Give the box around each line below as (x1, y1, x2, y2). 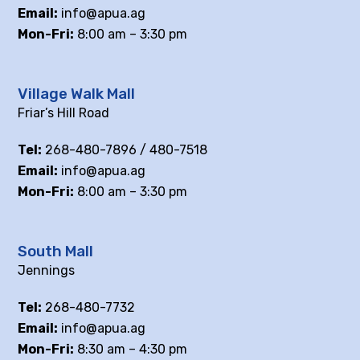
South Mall (18, 242, 94, 260)
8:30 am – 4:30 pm (74, 341, 188, 357)
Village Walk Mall (18, 84, 136, 103)
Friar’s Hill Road (18, 104, 110, 121)
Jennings (18, 262, 76, 278)
